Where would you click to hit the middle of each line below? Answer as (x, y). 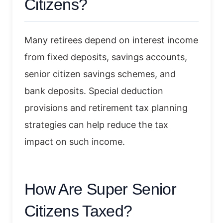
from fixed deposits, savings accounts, (106, 57)
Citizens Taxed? (78, 211)
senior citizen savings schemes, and (100, 74)
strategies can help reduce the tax (96, 124)
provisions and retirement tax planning (106, 108)
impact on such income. (75, 141)
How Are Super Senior (101, 189)
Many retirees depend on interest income (111, 40)
